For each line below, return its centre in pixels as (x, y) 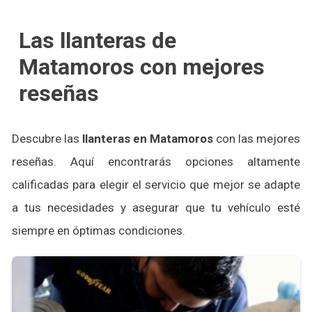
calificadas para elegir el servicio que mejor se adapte (156, 185)
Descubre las (47, 139)
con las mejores (257, 139)
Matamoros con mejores (142, 67)
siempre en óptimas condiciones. (99, 231)
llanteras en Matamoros (148, 139)
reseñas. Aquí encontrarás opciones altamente (156, 162)
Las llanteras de (97, 40)
